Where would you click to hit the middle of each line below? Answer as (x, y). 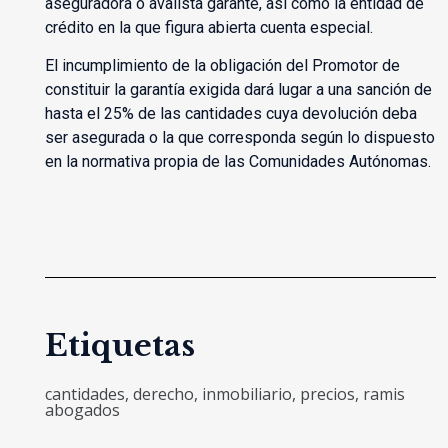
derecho (163, 394)
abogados (82, 410)
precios (327, 394)
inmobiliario (246, 394)
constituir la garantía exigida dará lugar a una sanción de (238, 90)
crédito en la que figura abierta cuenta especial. (208, 28)
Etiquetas (119, 346)
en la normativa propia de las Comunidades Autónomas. (237, 162)
